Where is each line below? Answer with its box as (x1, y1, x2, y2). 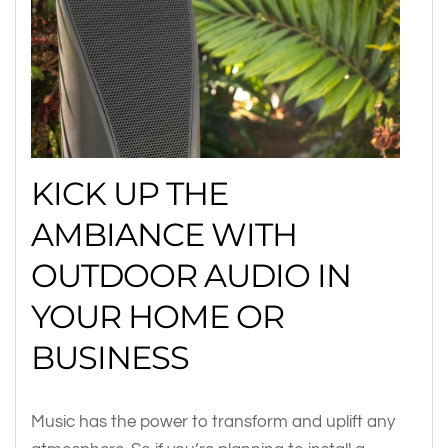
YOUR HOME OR (31, 297, 284, 337)
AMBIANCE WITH (31, 215, 297, 255)
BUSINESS (31, 338, 189, 378)
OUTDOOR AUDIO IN (31, 256, 351, 296)
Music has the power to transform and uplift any (31, 413, 395, 431)
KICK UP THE (31, 174, 228, 214)
